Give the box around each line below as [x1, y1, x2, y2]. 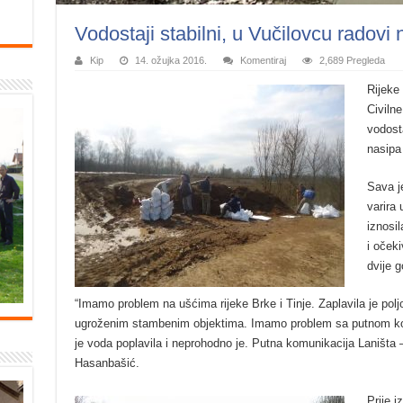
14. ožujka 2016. [134, 54, 207, 66]
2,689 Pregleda [318, 54, 385, 66]
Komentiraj [239, 54, 286, 66]
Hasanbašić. [74, 355, 139, 370]
